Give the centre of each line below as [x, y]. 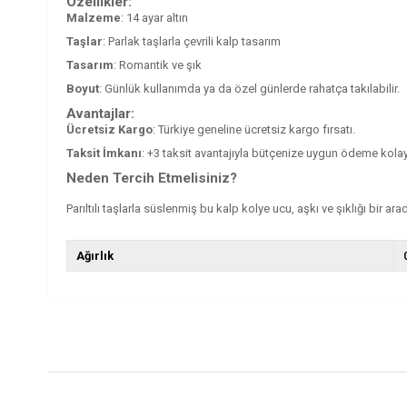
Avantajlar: [100, 113]
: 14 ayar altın [154, 17]
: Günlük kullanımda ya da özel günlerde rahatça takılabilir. [249, 88]
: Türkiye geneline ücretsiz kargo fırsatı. [254, 129]
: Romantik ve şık [158, 65]
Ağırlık [95, 255]
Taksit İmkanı [104, 153]
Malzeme [94, 17]
